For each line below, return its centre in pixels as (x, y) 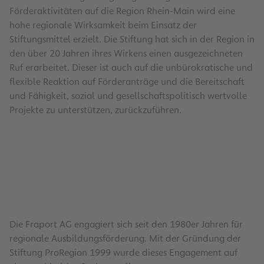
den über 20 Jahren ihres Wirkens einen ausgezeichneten (126, 53)
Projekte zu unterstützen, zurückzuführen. (95, 110)
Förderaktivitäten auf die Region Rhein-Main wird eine (122, 11)
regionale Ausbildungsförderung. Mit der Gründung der (125, 238)
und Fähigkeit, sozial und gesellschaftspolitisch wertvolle (128, 95)
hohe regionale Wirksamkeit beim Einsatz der (103, 25)
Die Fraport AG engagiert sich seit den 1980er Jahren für (126, 224)
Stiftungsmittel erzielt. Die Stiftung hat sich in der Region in (132, 39)
